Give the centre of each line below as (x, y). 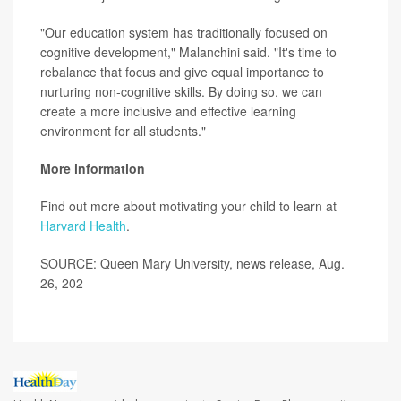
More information (93, 169)
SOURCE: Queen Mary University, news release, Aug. (192, 264)
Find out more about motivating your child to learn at (188, 206)
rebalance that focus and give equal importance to (182, 72)
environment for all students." (123, 131)
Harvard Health (83, 226)
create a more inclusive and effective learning (168, 111)
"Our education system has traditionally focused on (184, 33)
